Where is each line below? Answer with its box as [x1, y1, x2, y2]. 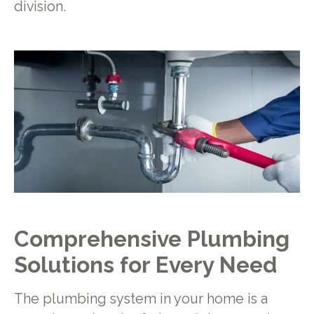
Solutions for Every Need [13, 251, 277, 278]
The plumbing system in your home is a [13, 290, 268, 307]
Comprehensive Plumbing [13, 225, 289, 252]
